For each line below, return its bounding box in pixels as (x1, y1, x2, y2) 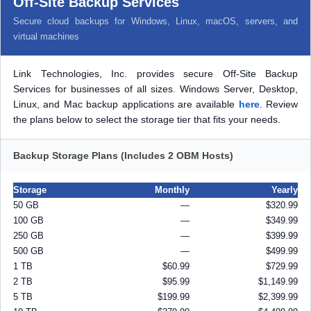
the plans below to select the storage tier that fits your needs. (13, 115, 280, 125)
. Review (259, 99, 298, 110)
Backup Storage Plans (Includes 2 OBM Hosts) (13, 150, 233, 161)
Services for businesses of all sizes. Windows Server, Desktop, (13, 84, 298, 94)
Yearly (271, 185, 298, 195)
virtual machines (13, 31, 79, 42)
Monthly (155, 185, 190, 195)
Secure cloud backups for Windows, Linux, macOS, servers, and (13, 16, 298, 26)
